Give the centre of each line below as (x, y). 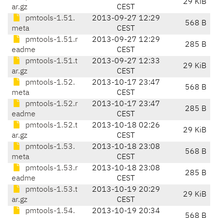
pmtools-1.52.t (50, 126)
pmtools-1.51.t (50, 62)
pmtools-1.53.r (51, 169)
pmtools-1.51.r (51, 40)
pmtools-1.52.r (51, 104)
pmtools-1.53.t (50, 190)
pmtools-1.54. (49, 211)
